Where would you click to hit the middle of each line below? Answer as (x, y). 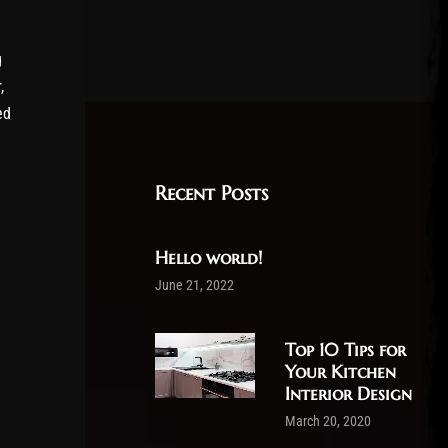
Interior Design (348, 393)
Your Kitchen (340, 371)
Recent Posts (211, 193)
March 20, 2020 (328, 421)
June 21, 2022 (194, 285)
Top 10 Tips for (345, 349)
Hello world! (208, 257)
